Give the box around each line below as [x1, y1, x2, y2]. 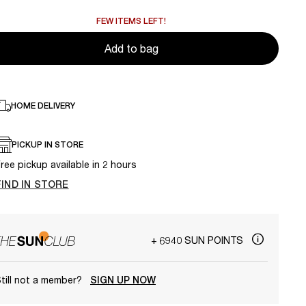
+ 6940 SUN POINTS [151, 234, 246, 246]
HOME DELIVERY [11, 101, 75, 111]
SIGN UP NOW [90, 274, 156, 286]
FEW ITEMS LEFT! [96, 16, 166, 27]
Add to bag [104, 42, 158, 55]
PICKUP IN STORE [12, 140, 83, 150]
